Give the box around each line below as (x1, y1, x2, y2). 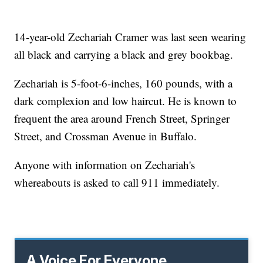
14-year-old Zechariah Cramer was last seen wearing (14, 29, 247, 45)
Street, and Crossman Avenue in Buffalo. (14, 129, 197, 144)
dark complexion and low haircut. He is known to (14, 93, 237, 109)
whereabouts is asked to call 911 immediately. (14, 175, 220, 190)
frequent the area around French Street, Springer (14, 111, 230, 126)
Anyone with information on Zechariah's (14, 157, 195, 173)
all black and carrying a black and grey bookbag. (14, 47, 234, 62)
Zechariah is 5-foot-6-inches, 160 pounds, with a (14, 76, 233, 91)
